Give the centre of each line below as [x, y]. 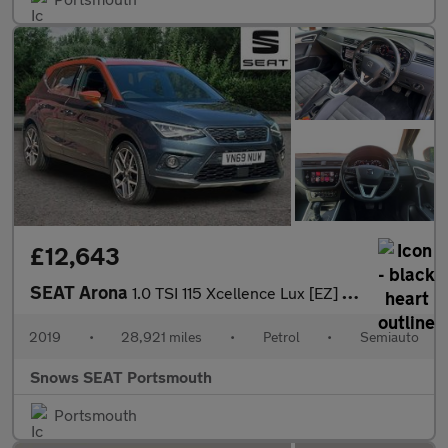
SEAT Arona [81, 291]
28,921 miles [162, 336]
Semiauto [389, 336]
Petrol [281, 336]
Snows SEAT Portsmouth [121, 376]
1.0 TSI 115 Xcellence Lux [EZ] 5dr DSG [237, 292]
